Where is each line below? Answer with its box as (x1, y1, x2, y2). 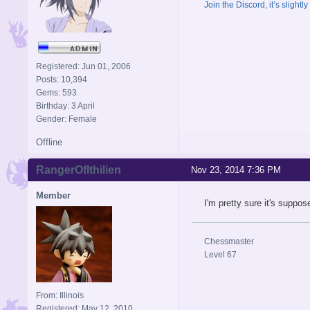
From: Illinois (36, 290, 84, 300)
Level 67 (204, 249, 237, 259)
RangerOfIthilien (36, 163, 121, 176)
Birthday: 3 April (36, 100, 95, 111)
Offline (36, 136, 62, 147)
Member (36, 190, 71, 201)
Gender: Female (36, 113, 97, 124)
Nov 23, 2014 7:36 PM (191, 164, 281, 175)
